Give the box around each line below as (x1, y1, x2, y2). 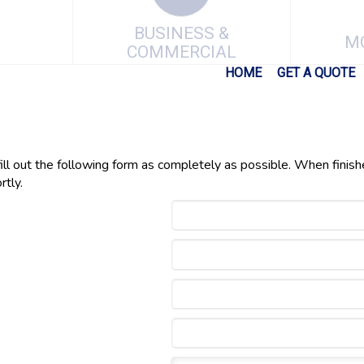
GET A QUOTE (277, 65, 355, 80)
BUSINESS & (133, 23, 229, 43)
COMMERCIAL (126, 41, 236, 62)
